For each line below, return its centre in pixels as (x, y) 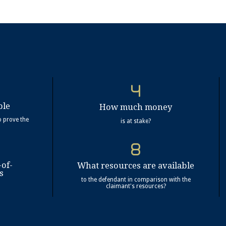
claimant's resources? (136, 186)
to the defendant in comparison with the (136, 179)
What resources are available (136, 166)
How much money (136, 107)
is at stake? (136, 121)
